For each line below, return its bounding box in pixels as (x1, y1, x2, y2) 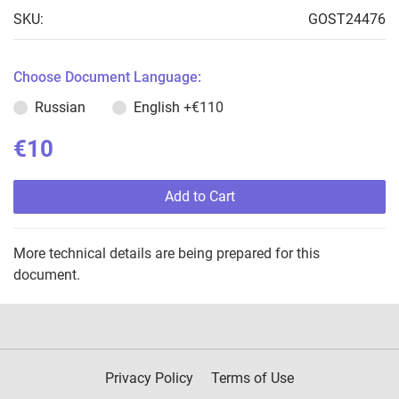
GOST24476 (308, 11, 386, 28)
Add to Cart (164, 188, 235, 206)
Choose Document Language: (13, 69, 201, 86)
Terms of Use (211, 370, 294, 387)
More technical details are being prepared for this (13, 245, 320, 263)
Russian (35, 99, 85, 117)
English (134, 99, 183, 117)
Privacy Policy (105, 370, 193, 387)
